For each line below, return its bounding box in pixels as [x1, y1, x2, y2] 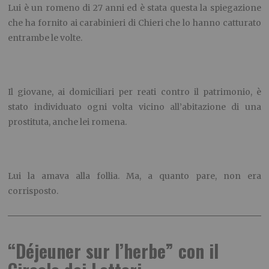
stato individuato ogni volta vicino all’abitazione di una [8, 101, 261, 113]
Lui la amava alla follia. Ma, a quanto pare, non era [8, 171, 261, 182]
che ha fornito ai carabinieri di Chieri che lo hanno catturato [8, 17, 261, 29]
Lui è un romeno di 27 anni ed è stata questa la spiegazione [8, 2, 261, 14]
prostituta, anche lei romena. [8, 116, 127, 128]
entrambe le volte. [8, 32, 83, 44]
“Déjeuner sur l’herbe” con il [8, 237, 219, 265]
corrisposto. [8, 186, 59, 197]
